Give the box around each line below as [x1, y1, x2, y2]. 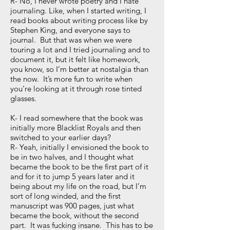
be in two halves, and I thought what [10, 152, 133, 162]
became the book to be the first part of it [10, 162, 150, 171]
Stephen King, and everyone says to [10, 25, 130, 35]
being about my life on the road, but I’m [10, 181, 146, 191]
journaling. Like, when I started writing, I [10, 6, 146, 15]
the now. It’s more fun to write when [10, 74, 132, 84]
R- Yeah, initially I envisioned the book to [10, 142, 149, 152]
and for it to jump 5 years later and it [10, 171, 135, 181]
